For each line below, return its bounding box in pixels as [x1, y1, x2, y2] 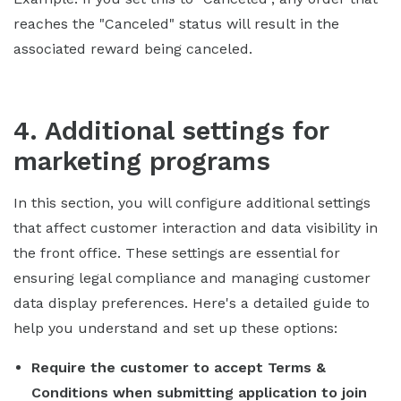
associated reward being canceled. [13, 39, 252, 57]
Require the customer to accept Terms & [31, 358, 326, 376]
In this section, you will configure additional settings [13, 193, 371, 211]
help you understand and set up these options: [13, 319, 337, 337]
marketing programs [13, 145, 270, 176]
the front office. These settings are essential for [13, 243, 340, 261]
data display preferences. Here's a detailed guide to [13, 294, 370, 311]
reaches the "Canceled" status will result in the [13, 14, 339, 32]
